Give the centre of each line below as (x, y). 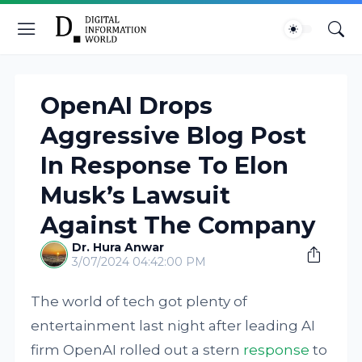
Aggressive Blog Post (174, 135)
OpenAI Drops (127, 105)
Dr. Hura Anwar (118, 247)
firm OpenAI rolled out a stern (137, 350)
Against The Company (178, 225)
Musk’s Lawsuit (136, 195)
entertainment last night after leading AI (173, 326)
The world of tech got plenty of (139, 301)
